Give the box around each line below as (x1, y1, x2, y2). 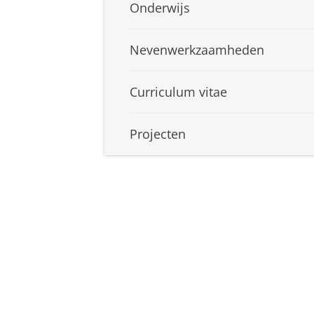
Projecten (130, 125, 186, 143)
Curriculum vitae (130, 83, 227, 101)
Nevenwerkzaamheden (130, 41, 264, 59)
